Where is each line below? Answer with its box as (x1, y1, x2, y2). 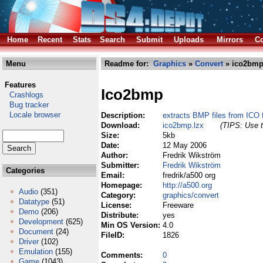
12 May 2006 (163, 141, 207, 150)
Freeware (163, 201, 194, 210)
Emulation (19, 247, 53, 256)
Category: (101, 191, 138, 200)
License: (101, 201, 134, 210)
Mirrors (217, 35, 243, 44)
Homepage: (101, 181, 144, 190)
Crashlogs (2, 90, 43, 99)
